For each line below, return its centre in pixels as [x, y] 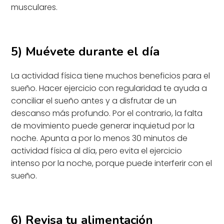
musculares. [34, 7]
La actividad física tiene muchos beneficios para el [111, 75]
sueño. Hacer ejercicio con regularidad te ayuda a [109, 88]
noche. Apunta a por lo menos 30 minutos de [99, 138]
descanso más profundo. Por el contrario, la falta [107, 113]
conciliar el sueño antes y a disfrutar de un [94, 100]
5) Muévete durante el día [85, 51]
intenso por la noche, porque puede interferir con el [112, 163]
